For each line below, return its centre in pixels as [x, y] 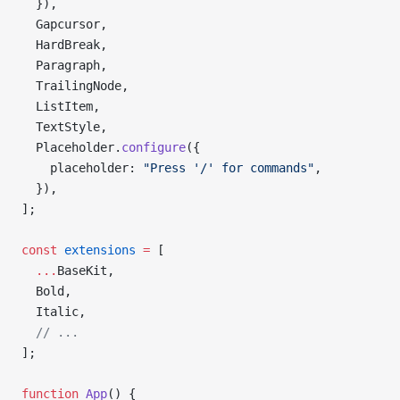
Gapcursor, [64, 24]
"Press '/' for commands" [229, 168]
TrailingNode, [75, 86]
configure [154, 147]
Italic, [54, 312]
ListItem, [61, 106]
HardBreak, [64, 45]
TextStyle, [64, 127]
